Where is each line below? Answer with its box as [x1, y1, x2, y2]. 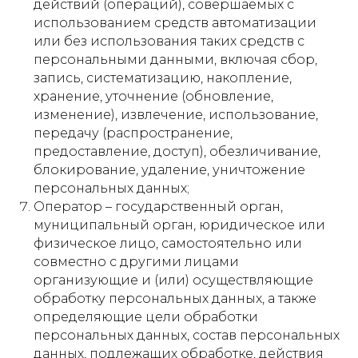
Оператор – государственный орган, [34, 199, 283, 214]
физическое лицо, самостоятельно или [34, 236, 302, 251]
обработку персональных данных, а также [34, 291, 316, 306]
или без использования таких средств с [34, 34, 304, 49]
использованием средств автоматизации [34, 15, 316, 30]
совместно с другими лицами [34, 254, 239, 269]
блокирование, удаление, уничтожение [34, 162, 305, 177]
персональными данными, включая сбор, [34, 52, 317, 67]
